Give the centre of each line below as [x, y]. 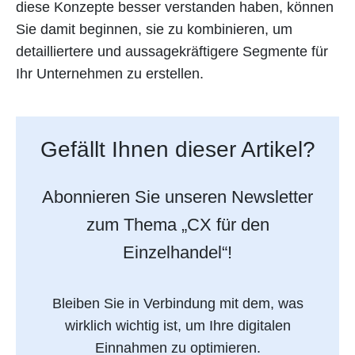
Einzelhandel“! [177, 253]
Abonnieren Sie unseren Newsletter [177, 197]
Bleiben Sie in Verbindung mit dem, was [177, 304]
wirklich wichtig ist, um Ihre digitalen [177, 326]
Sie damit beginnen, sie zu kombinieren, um [154, 29]
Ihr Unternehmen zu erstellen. [110, 73]
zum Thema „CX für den [177, 225]
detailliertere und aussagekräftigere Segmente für [172, 51]
